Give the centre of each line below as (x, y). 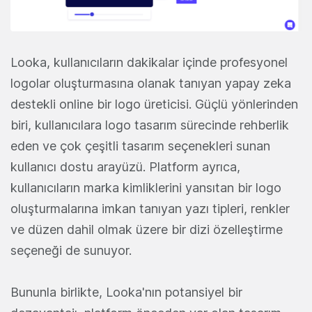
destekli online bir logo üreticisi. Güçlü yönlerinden (154, 104)
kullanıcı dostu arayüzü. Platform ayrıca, (125, 166)
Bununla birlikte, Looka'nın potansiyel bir (126, 292)
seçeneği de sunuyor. (71, 250)
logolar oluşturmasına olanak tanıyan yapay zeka (151, 83)
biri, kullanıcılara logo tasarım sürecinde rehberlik (150, 125)
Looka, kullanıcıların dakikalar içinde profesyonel (149, 62)
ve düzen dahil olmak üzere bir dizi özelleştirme (147, 229)
